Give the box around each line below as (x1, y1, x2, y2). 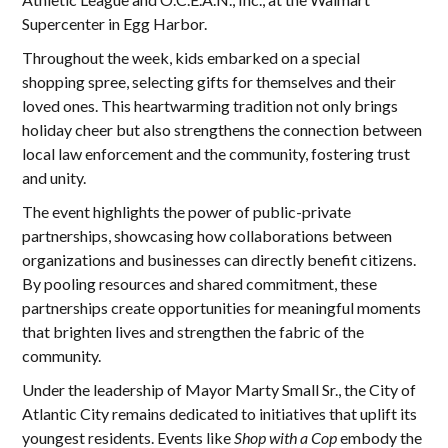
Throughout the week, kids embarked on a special (22, 48, 361, 67)
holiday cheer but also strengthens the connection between (22, 120, 423, 139)
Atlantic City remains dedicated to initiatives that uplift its (22, 404, 418, 423)
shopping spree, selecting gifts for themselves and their (22, 72, 397, 91)
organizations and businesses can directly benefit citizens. (22, 250, 417, 269)
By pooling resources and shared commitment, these (22, 274, 378, 293)
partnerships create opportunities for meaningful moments (22, 298, 422, 317)
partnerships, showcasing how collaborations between (22, 226, 393, 245)
